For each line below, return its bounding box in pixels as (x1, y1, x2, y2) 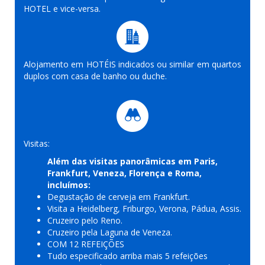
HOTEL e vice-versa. (24, 2, 101, 14)
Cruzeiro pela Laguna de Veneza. (47, 226, 172, 238)
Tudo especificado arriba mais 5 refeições (47, 250, 208, 261)
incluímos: (47, 179, 91, 190)
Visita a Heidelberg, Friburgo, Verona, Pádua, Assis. (47, 202, 241, 214)
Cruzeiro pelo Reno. (47, 214, 122, 226)
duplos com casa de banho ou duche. (24, 70, 167, 82)
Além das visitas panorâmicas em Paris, (47, 155, 218, 167)
